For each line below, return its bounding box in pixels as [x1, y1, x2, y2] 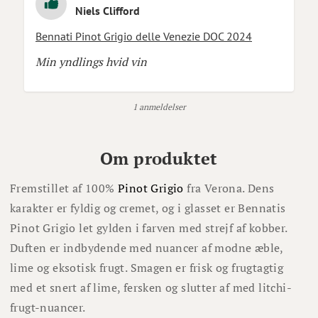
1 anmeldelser [132, 102, 186, 113]
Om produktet [100, 147, 218, 170]
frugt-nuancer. [10, 300, 86, 316]
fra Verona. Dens [183, 180, 275, 197]
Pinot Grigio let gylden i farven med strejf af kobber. [10, 220, 287, 236]
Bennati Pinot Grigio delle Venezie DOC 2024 [35, 29, 252, 44]
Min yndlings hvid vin [35, 54, 147, 70]
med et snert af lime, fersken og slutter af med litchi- [10, 280, 292, 296]
